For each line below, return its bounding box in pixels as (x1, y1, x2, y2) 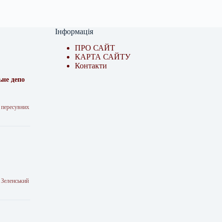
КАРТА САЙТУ (75, 53, 131, 61)
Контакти (75, 61, 108, 70)
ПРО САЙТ (75, 44, 115, 52)
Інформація (55, 27, 94, 36)
